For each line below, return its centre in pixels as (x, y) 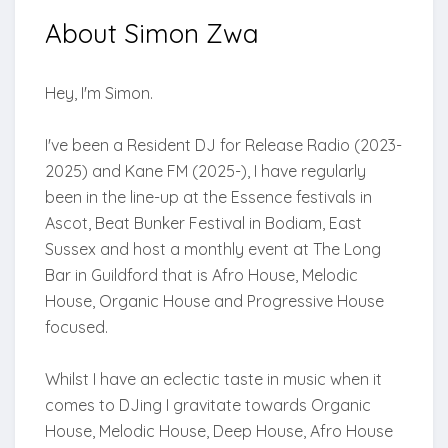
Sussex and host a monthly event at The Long (213, 249)
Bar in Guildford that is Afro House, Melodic (201, 275)
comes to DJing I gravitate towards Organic (208, 405)
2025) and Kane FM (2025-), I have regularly (205, 171)
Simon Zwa (191, 34)
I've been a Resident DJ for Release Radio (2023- (223, 145)
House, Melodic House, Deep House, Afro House (219, 431)
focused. (76, 327)
